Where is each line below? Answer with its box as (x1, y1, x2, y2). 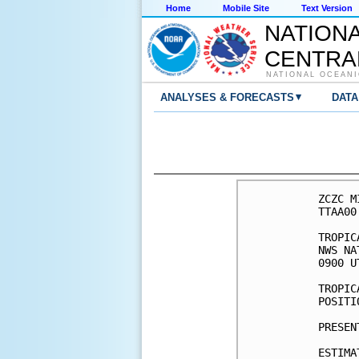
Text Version (301, 3, 353, 14)
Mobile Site (223, 3, 269, 14)
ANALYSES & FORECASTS (160, 91, 294, 104)
